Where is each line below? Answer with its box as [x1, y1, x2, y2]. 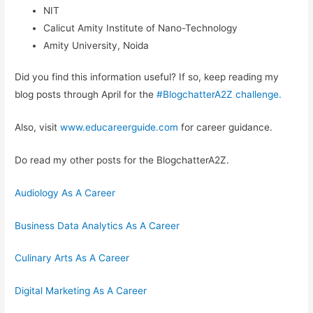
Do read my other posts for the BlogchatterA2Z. [15, 154, 230, 166]
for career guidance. [178, 121, 273, 133]
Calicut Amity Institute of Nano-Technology [43, 22, 238, 34]
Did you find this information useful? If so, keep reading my [15, 71, 279, 83]
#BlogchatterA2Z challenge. [156, 89, 282, 101]
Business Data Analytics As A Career [15, 219, 180, 231]
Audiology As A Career [15, 187, 116, 198]
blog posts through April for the [15, 89, 157, 101]
